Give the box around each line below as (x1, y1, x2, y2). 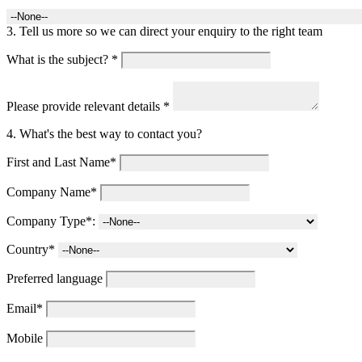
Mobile (6, 331, 43, 346)
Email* (6, 301, 43, 316)
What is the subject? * (6, 53, 121, 67)
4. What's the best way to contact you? (6, 127, 202, 141)
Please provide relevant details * (6, 99, 170, 114)
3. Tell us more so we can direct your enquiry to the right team (6, 24, 322, 39)
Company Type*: (6, 214, 95, 229)
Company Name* (6, 185, 97, 200)
